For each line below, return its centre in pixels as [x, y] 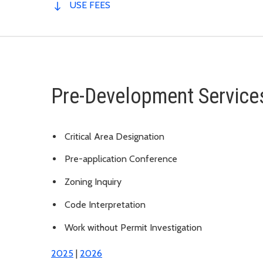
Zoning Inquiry [93, 182]
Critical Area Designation [114, 136]
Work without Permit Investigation [133, 227]
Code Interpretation [105, 205]
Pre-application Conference [121, 159]
